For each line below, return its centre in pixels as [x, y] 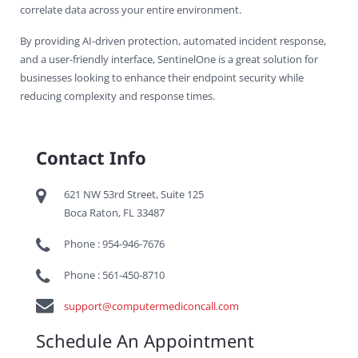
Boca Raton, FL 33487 [114, 212]
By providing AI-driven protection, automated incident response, [173, 40]
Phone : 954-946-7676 [114, 243]
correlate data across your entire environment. [131, 9]
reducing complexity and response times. [117, 95]
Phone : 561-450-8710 [114, 274]
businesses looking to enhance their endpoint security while [162, 77]
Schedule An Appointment [145, 340]
